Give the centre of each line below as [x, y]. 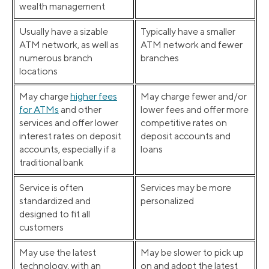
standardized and [55, 201]
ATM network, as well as [69, 45]
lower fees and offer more [195, 110]
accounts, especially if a [68, 150]
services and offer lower [69, 123]
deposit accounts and [186, 136]
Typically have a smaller [188, 32]
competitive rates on [184, 123]
